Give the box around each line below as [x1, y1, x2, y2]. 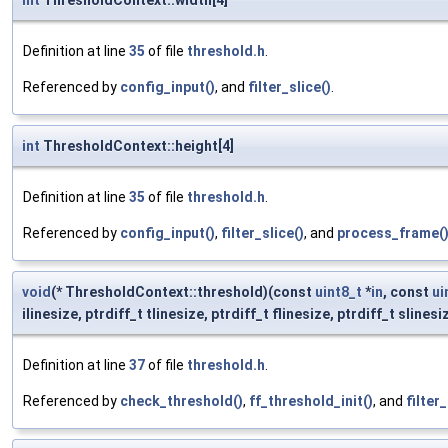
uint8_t [315, 284, 362, 301]
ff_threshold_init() [249, 393, 373, 410]
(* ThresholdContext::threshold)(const [51, 284, 315, 301]
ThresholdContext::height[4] [40, 138, 234, 155]
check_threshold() [120, 393, 243, 410]
